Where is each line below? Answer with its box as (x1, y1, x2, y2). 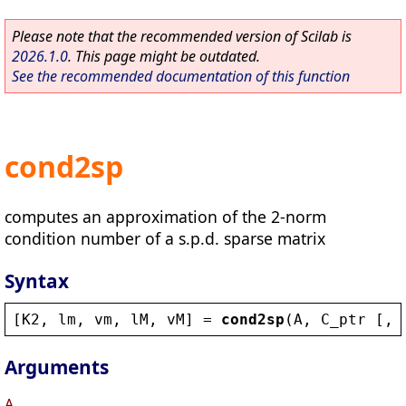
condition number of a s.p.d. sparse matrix (5, 227, 325, 249)
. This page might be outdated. (68, 46, 260, 66)
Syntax (5, 267, 69, 294)
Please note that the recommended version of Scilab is (12, 26, 352, 46)
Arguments (5, 354, 109, 381)
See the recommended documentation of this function (12, 66, 350, 86)
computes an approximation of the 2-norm (5, 205, 326, 227)
